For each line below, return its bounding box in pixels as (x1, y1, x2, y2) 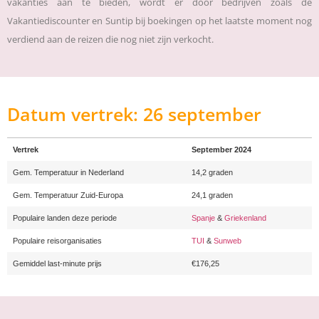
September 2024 (192, 145, 251, 155)
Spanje (192, 214, 215, 223)
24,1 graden (192, 191, 233, 200)
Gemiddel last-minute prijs (13, 259, 102, 268)
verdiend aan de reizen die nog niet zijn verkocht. (7, 33, 214, 46)
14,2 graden (192, 168, 233, 177)
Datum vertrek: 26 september (7, 102, 261, 127)
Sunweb (214, 236, 241, 246)
